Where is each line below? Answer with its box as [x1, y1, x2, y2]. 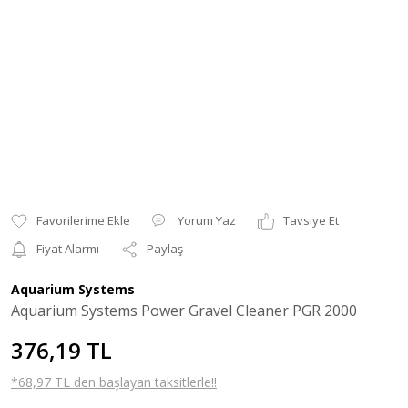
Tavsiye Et [283, 212, 339, 229]
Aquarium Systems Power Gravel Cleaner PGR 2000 [11, 301, 357, 321]
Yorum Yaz [178, 212, 236, 229]
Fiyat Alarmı [36, 240, 99, 257]
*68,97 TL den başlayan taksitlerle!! [11, 373, 217, 391]
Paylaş [147, 240, 183, 257]
